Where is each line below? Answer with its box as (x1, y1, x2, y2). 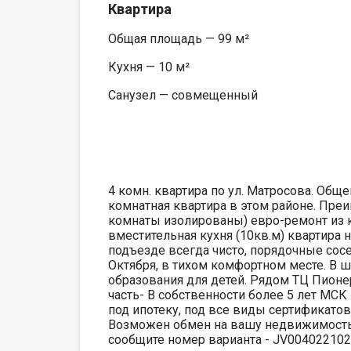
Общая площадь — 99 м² (108, 31, 249, 46)
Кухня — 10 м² (108, 59, 190, 74)
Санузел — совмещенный (108, 87, 258, 103)
